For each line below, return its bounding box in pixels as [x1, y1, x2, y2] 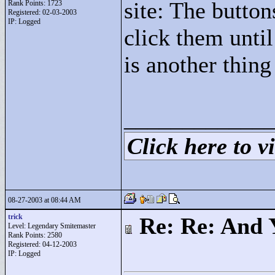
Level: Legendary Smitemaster [8, 222, 96, 230]
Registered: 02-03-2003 [8, 8, 77, 17]
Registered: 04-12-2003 [8, 240, 77, 249]
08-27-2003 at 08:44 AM [8, 196, 81, 204]
